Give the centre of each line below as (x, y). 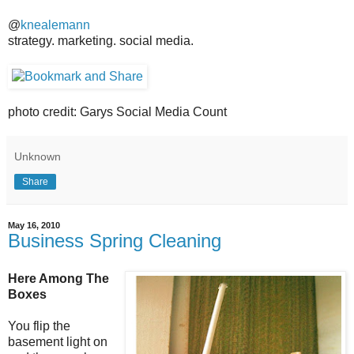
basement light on (58, 341)
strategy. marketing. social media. (101, 40)
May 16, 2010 (34, 225)
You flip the (39, 326)
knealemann (55, 24)
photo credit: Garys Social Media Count (117, 111)
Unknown (38, 156)
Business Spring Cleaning (115, 240)
